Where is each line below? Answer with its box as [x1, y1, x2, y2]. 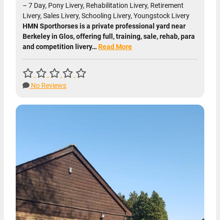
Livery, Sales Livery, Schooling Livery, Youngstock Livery [23, 12, 190, 20]
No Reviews [29, 82, 66, 90]
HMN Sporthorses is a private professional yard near [23, 22, 186, 30]
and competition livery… [23, 43, 98, 51]
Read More [98, 43, 132, 51]
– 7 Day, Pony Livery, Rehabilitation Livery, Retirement [23, 1, 184, 10]
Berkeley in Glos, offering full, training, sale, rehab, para [23, 32, 195, 41]
